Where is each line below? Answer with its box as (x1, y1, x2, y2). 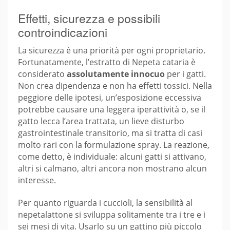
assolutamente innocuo (67, 68, 165, 80)
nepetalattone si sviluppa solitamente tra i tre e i (18, 208, 205, 220)
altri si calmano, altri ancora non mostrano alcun (18, 163, 207, 175)
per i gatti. (165, 68, 206, 80)
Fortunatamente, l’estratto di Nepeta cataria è (18, 56, 196, 68)
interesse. (18, 175, 56, 186)
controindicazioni (18, 23, 107, 41)
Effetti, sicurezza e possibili (18, 9, 160, 27)
